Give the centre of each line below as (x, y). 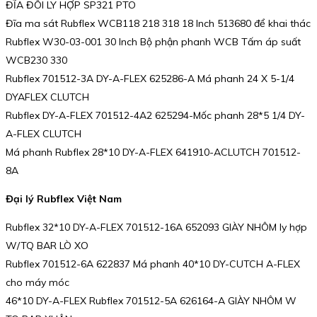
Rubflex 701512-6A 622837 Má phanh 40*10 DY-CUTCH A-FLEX (153, 264)
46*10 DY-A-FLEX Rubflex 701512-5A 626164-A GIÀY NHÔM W (151, 300)
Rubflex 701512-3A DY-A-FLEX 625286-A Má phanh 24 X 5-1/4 (150, 79)
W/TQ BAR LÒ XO (47, 245)
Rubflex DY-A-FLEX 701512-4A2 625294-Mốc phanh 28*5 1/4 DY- (155, 116)
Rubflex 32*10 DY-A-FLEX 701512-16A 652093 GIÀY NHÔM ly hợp (156, 227)
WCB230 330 (36, 60)
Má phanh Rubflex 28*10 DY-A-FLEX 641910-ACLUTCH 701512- (153, 152)
